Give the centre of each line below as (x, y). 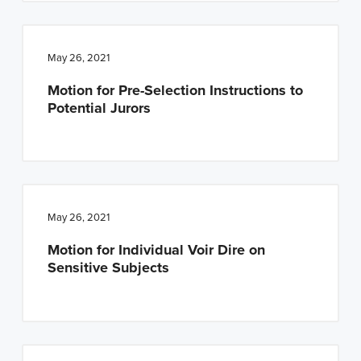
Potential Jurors (99, 108)
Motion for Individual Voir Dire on (156, 250)
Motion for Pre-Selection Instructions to (175, 90)
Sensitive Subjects (108, 268)
